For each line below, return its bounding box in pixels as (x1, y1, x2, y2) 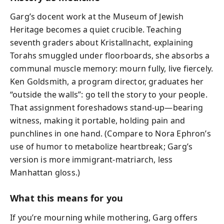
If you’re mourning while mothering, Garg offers (10, 211, 198, 223)
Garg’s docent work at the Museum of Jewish (10, 11, 184, 22)
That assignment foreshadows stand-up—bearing (10, 102, 203, 113)
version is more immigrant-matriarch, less (10, 154, 173, 165)
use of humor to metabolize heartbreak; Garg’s (10, 141, 193, 152)
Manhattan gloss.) (10, 167, 80, 178)
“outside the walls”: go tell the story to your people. (10, 89, 207, 100)
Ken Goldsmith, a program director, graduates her (10, 76, 204, 87)
